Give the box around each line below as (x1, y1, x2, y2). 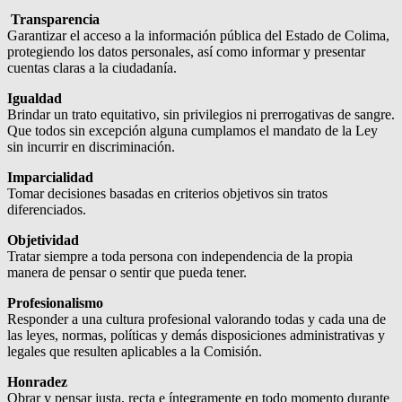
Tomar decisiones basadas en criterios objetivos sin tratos (7, 185, 328, 201)
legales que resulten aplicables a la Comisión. (7, 343, 262, 359)
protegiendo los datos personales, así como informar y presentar (7, 43, 365, 59)
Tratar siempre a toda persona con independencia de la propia (7, 248, 353, 264)
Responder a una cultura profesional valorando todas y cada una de (7, 310, 386, 327)
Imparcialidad (7, 169, 93, 185)
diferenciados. (7, 201, 86, 217)
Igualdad (7, 90, 62, 106)
